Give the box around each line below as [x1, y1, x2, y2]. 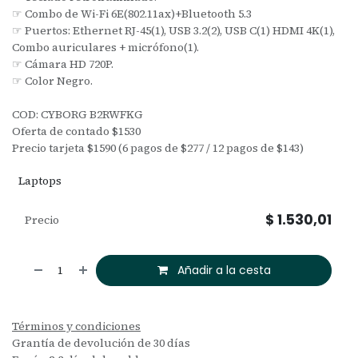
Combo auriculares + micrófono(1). [12, 38, 199, 55]
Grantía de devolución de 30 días [12, 334, 190, 351]
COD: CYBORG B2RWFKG [12, 105, 143, 122]
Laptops [18, 172, 62, 189]
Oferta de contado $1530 [12, 122, 141, 139]
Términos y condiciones [12, 317, 141, 334]
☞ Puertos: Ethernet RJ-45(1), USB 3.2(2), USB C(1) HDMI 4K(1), [12, 22, 335, 38]
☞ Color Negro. [12, 72, 93, 89]
